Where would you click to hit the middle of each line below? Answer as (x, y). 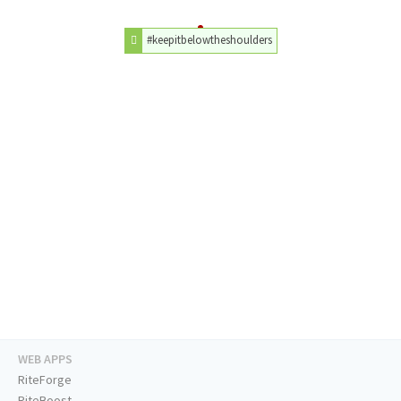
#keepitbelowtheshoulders (209, 40)
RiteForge (45, 380)
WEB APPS (45, 359)
